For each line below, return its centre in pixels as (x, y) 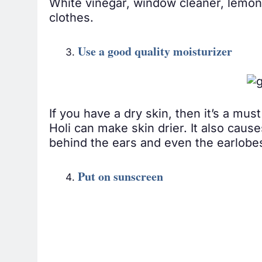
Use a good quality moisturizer (155, 53)
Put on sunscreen (120, 179)
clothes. (71, 20)
